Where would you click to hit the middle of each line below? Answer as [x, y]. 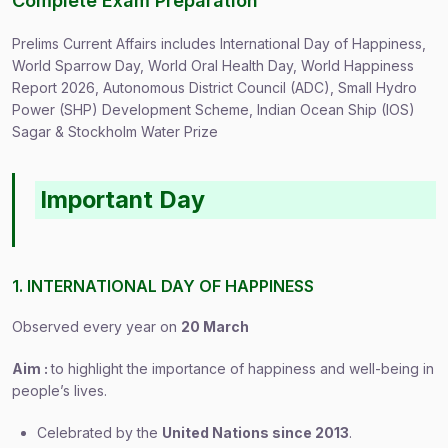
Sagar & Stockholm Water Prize [115, 131]
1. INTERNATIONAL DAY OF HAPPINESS [163, 286]
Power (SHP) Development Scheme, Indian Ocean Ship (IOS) [213, 109]
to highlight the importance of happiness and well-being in [242, 368]
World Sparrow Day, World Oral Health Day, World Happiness [213, 65]
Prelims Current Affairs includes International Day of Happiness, [219, 43]
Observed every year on [96, 326]
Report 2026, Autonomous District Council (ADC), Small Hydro [214, 87]
